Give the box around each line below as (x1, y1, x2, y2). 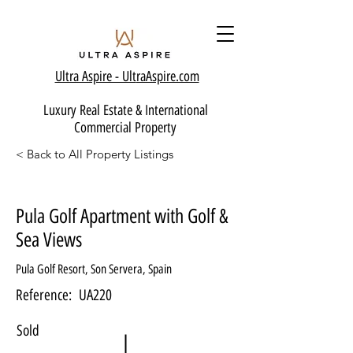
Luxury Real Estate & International (43, 102, 208, 119)
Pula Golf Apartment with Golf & (16, 204, 229, 228)
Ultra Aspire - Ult (54, 68, 136, 85)
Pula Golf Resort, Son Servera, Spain (16, 262, 172, 277)
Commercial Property (74, 119, 176, 136)
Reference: (16, 286, 72, 304)
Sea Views (16, 228, 82, 251)
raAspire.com (136, 68, 199, 85)
